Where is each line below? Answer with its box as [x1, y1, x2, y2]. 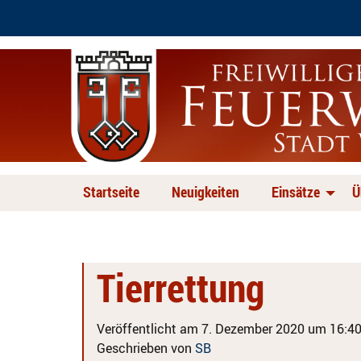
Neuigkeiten [172, 182, 239, 201]
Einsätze [272, 182, 320, 201]
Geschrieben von [97, 339, 195, 357]
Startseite [83, 182, 139, 201]
